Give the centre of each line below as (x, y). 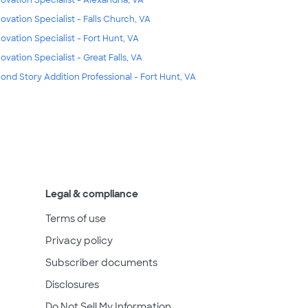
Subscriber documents (101, 262)
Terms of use (76, 218)
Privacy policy (79, 240)
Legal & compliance (92, 194)
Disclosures (72, 284)
